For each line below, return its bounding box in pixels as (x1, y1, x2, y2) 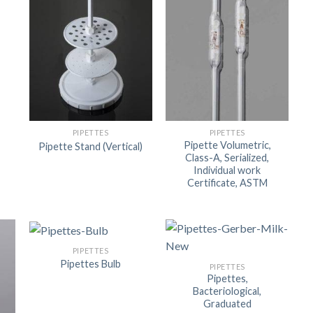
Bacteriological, (193, 285, 262, 298)
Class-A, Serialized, (185, 152, 270, 164)
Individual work (194, 164, 261, 177)
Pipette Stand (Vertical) (38, 140, 143, 152)
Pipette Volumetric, (183, 139, 271, 152)
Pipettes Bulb (60, 258, 122, 270)
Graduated (203, 298, 252, 310)
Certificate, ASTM (187, 177, 268, 189)
